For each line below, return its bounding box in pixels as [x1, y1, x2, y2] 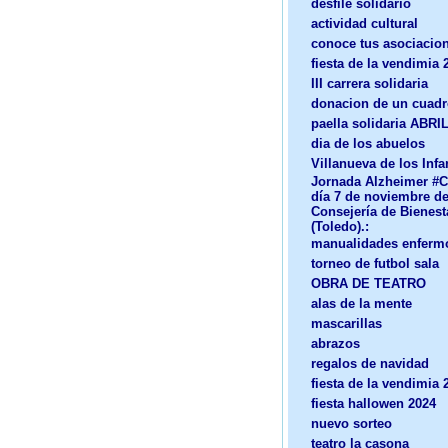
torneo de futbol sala [311, 256, 439, 271]
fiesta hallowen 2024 [311, 396, 436, 411]
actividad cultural [311, 16, 418, 31]
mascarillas [311, 316, 382, 331]
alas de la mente [311, 296, 412, 311]
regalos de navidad [311, 356, 429, 371]
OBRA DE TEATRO [311, 276, 426, 291]
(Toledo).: [311, 219, 369, 234]
